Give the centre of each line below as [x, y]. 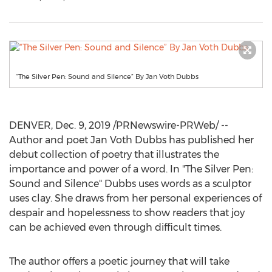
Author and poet [50, 140]
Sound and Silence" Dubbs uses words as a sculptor [130, 184]
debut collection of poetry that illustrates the [114, 155]
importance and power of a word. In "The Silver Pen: [131, 169]
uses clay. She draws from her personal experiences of [135, 198]
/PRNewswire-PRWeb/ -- [169, 125]
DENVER [30, 125]
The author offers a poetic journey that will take [119, 261]
